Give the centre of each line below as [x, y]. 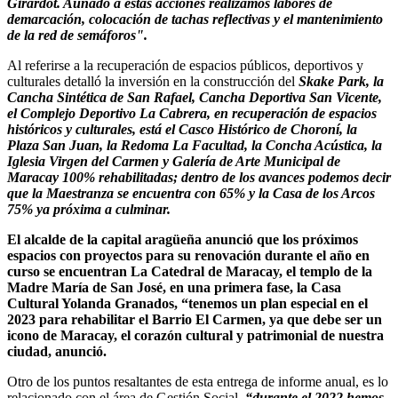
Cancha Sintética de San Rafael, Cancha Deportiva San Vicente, [195, 98]
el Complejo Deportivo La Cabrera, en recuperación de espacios [192, 114]
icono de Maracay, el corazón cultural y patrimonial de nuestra [195, 336]
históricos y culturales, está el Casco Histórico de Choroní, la [182, 130]
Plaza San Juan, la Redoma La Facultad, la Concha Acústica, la [195, 146]
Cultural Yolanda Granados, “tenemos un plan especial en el [187, 304]
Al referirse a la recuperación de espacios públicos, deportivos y [185, 66]
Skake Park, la [339, 82]
